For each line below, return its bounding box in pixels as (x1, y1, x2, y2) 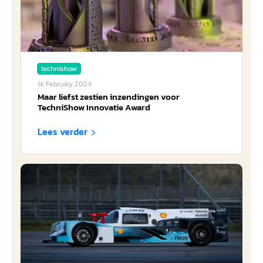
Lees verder (38, 124, 87, 139)
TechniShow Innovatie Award (38, 100, 150, 114)
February (46, 80, 73, 87)
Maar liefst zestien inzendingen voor (38, 90, 180, 103)
